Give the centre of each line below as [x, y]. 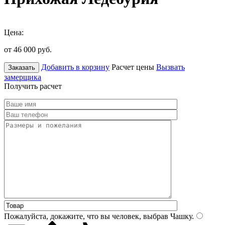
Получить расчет [33, 86]
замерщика [23, 77]
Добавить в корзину [75, 67]
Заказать [22, 67]
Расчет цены [133, 67]
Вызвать [171, 67]
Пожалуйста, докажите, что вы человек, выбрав [86, 216]
